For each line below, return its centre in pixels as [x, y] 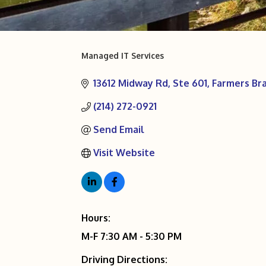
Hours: [96, 218]
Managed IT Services [123, 56]
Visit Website [124, 153]
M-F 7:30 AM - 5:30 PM [132, 236]
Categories [109, 64]
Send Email [119, 129]
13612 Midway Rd [131, 83]
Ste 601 [190, 83]
